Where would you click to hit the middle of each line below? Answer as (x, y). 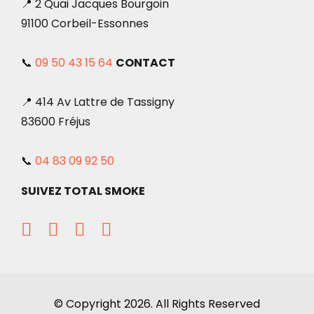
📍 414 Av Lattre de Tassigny (98, 102)
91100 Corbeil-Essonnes (85, 23)
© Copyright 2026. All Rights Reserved (157, 303)
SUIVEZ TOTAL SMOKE (83, 191)
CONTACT (145, 62)
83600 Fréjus (56, 121)
